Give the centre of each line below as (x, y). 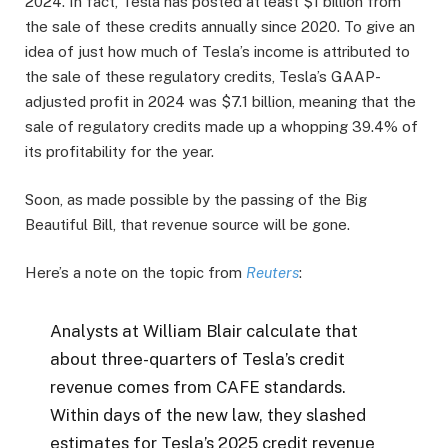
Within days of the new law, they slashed (208, 414)
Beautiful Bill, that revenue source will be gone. (187, 224)
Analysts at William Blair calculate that (204, 330)
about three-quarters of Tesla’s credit (198, 358)
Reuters (272, 273)
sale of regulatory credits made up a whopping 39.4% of (221, 126)
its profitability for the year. (119, 151)
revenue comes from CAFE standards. (198, 386)
